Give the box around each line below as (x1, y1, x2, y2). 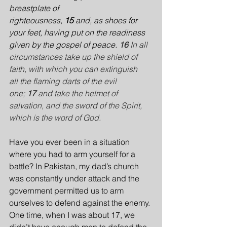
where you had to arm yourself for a (9, 149, 137, 159)
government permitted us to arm (9, 185, 126, 196)
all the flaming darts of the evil (9, 76, 119, 86)
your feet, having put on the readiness (9, 27, 147, 37)
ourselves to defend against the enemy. (9, 198, 152, 208)
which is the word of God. (9, 112, 101, 123)
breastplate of (9, 3, 61, 13)
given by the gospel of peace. (9, 40, 117, 50)
